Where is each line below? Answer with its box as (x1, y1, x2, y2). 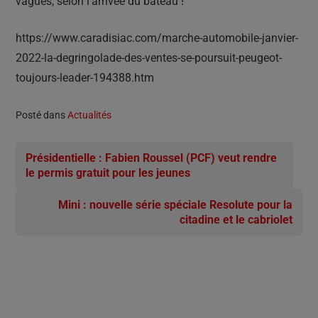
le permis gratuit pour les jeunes (26, 166, 190, 180)
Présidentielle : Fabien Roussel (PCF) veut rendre (26, 151, 277, 165)
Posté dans (16, 109, 67, 121)
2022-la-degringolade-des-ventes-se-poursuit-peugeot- (16, 51, 282, 65)
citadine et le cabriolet (180, 213, 292, 226)
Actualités (67, 109, 111, 121)
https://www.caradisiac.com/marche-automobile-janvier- (16, 31, 298, 45)
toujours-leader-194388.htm (16, 71, 154, 84)
